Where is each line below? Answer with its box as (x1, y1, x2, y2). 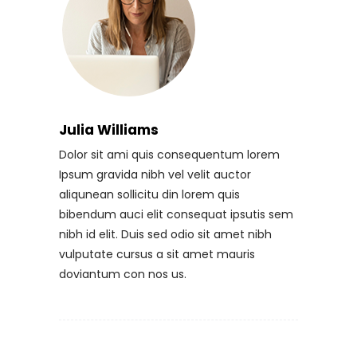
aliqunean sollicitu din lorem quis (59, 186, 240, 202)
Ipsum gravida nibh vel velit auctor (59, 166, 251, 182)
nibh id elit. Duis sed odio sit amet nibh (59, 226, 272, 242)
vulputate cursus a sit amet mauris (59, 245, 255, 262)
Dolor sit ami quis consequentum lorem (59, 146, 280, 163)
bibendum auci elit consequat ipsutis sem (59, 206, 293, 222)
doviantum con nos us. (59, 265, 186, 282)
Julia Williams (59, 120, 159, 139)
